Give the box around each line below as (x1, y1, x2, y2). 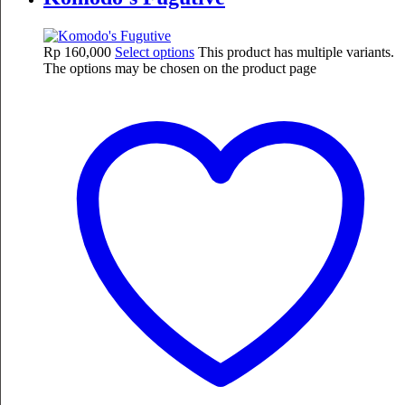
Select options (115, 44, 194, 61)
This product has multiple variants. (198, 44, 394, 61)
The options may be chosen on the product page (43, 61, 316, 77)
